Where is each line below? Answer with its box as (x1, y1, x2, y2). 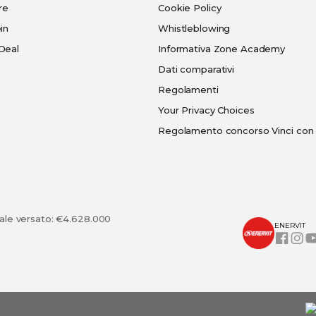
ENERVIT (274, 220, 305, 230)
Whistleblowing (158, 23, 231, 34)
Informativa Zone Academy (158, 43, 286, 54)
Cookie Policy (158, 2, 221, 13)
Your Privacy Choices (158, 104, 255, 116)
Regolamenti (158, 84, 219, 95)
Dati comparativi (158, 63, 235, 75)
